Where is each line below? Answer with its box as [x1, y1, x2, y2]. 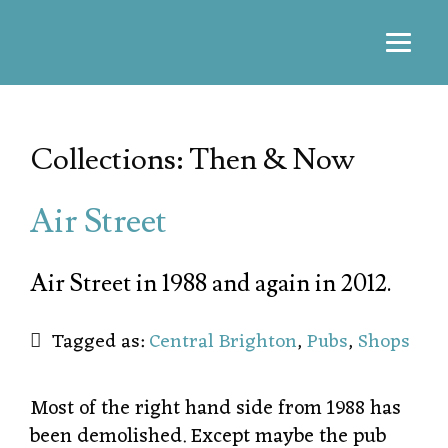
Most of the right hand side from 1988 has [30, 391, 401, 427]
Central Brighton [149, 325, 297, 359]
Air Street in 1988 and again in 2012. [30, 268, 392, 299]
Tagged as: [52, 325, 149, 359]
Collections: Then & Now [30, 140, 355, 179]
